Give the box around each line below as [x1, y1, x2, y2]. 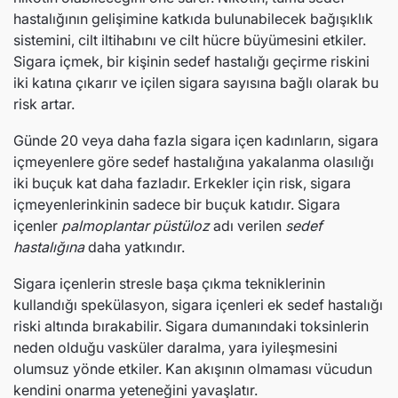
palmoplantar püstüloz [61, 217, 213, 235]
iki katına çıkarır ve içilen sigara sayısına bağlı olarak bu [13, 74, 378, 92]
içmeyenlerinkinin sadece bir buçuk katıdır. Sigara [13, 195, 340, 213]
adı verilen [213, 217, 285, 235]
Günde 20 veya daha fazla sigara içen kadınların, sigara [13, 131, 378, 149]
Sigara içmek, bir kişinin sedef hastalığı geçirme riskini [13, 52, 370, 70]
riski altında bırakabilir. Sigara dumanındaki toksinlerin [13, 317, 369, 335]
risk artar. [13, 95, 75, 113]
